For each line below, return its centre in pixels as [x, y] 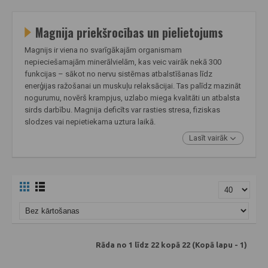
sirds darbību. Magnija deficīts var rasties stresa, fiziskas [122, 109]
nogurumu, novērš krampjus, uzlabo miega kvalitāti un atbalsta [132, 98]
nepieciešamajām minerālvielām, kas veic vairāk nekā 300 [123, 62]
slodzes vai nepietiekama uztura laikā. [90, 121]
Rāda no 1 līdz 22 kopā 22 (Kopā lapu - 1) [171, 245]
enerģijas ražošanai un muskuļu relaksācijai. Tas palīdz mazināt [133, 86]
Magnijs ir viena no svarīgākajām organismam [103, 50]
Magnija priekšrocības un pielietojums [129, 32]
